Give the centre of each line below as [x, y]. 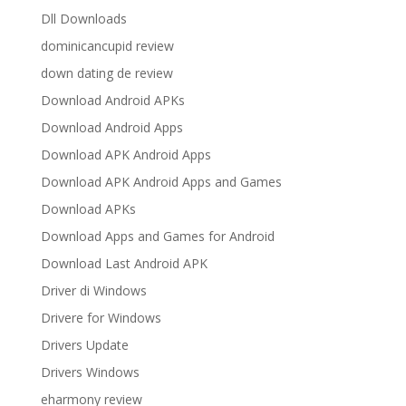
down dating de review [106, 72]
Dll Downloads [83, 18]
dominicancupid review [107, 45]
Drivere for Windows [101, 317]
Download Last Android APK [124, 263]
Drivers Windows [90, 372]
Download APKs [88, 208]
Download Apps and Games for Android [157, 236]
